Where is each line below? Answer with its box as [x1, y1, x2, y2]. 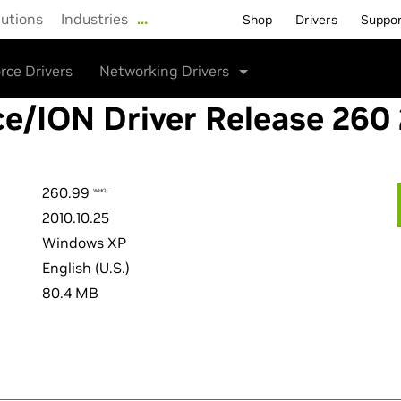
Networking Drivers [99, 62, 233, 80]
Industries [61, 10, 128, 28]
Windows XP [42, 234, 126, 252]
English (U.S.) [42, 259, 130, 277]
